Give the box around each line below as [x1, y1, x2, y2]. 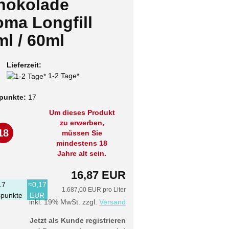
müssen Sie [61, 129, 102, 138]
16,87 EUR [71, 168, 126, 181]
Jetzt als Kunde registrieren [29, 216, 126, 224]
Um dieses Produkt [49, 108, 115, 117]
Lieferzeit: [6, 61, 41, 69]
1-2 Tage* [48, 72, 79, 80]
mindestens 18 [56, 139, 108, 148]
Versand [99, 197, 126, 206]
